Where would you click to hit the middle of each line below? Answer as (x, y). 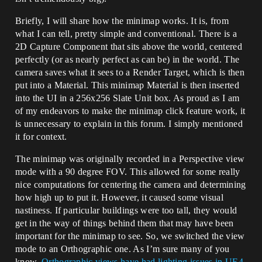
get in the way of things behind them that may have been (125, 223)
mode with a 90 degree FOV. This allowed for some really (128, 172)
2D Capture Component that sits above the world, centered (129, 46)
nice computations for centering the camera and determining (131, 185)
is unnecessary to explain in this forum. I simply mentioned (129, 124)
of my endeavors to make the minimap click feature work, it (130, 111)
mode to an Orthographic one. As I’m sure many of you (123, 249)
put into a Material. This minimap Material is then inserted (127, 85)
